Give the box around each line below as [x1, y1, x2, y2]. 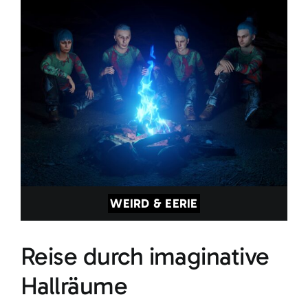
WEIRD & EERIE [110, 196, 198, 212]
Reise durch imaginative [20, 241, 269, 272]
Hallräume [20, 271, 128, 301]
